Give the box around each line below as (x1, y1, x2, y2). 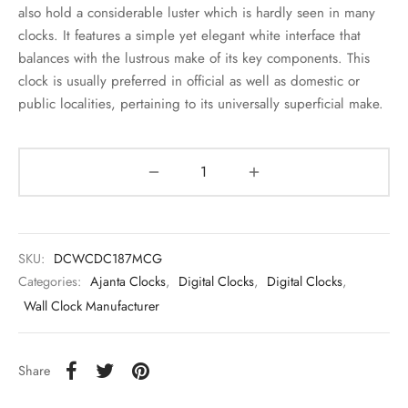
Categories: (18, 272, 85, 291)
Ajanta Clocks (90, 272, 166, 291)
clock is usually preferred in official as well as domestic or (18, 70, 360, 91)
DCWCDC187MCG (54, 249, 162, 268)
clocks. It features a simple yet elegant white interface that (18, 25, 361, 46)
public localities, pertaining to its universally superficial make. (18, 93, 383, 114)
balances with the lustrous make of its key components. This (18, 47, 370, 68)
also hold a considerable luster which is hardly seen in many (18, 2, 375, 23)
